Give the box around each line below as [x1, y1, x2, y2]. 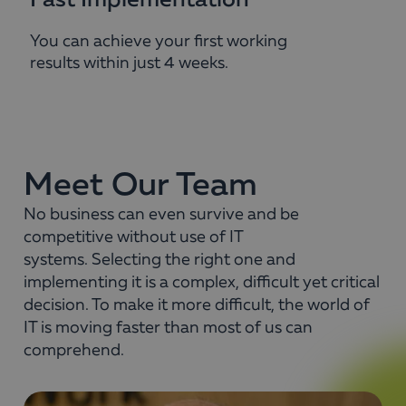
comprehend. [24, 342, 124, 359]
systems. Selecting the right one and [24, 251, 295, 268]
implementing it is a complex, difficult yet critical [24, 274, 380, 291]
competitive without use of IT [24, 228, 243, 246]
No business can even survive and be [24, 206, 299, 223]
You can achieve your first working [30, 33, 287, 50]
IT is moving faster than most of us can [24, 319, 313, 336]
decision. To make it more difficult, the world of [24, 296, 370, 314]
